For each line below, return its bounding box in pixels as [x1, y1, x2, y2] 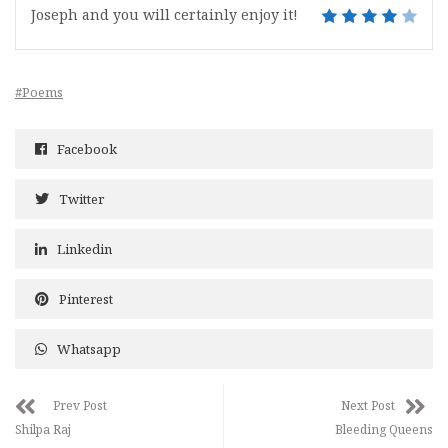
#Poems [15, 83, 63, 102]
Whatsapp [57, 340, 121, 359]
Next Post [341, 397, 395, 415]
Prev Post [53, 397, 107, 415]
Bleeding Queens [335, 421, 433, 439]
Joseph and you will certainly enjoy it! [31, 5, 298, 25]
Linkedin [57, 240, 112, 259]
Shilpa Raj [15, 421, 71, 439]
